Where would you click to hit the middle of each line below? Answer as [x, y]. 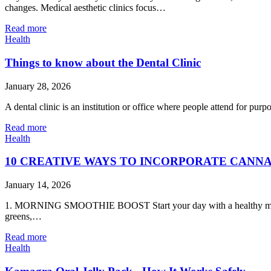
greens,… [23, 217]
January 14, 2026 [38, 185]
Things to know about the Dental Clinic [103, 62]
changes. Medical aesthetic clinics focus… [85, 8]
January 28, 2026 [38, 86]
